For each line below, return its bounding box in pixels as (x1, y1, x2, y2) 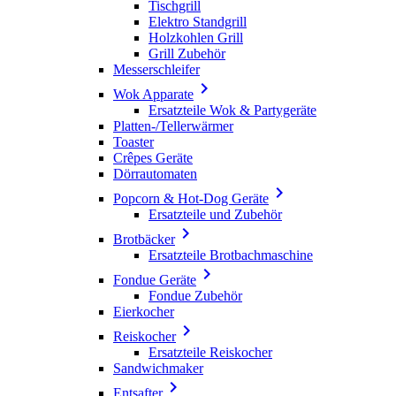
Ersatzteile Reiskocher (148, 344, 272, 360)
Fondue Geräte (113, 271, 196, 287)
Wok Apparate (113, 86, 194, 102)
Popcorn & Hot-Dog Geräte (113, 190, 269, 206)
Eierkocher (113, 303, 174, 319)
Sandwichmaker (113, 360, 203, 376)
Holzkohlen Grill (148, 29, 243, 45)
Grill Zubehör (148, 45, 225, 61)
